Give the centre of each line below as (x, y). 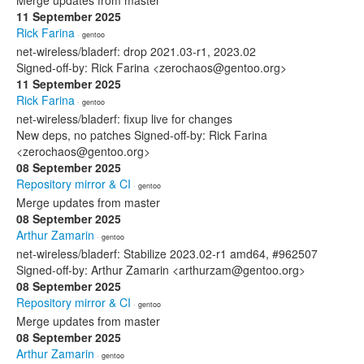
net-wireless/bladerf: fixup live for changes (124, 119)
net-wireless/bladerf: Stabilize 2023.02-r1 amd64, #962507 (167, 253)
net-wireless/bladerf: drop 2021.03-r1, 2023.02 (136, 51)
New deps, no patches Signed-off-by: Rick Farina (142, 135)
